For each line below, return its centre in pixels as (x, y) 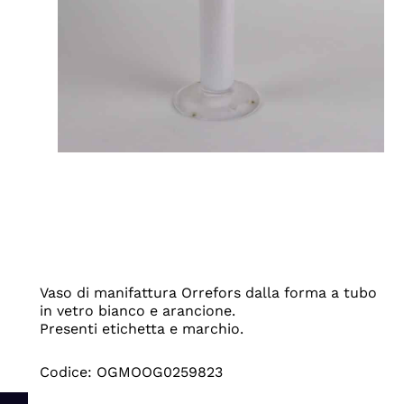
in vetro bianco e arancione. (137, 310)
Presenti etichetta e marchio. (141, 328)
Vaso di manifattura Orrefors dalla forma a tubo (208, 292)
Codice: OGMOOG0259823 (131, 372)
